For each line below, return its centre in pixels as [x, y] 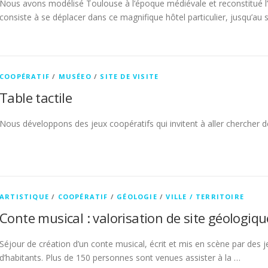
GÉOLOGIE [137, 197]
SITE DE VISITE [130, 76]
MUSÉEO [75, 76]
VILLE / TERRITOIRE [205, 197]
